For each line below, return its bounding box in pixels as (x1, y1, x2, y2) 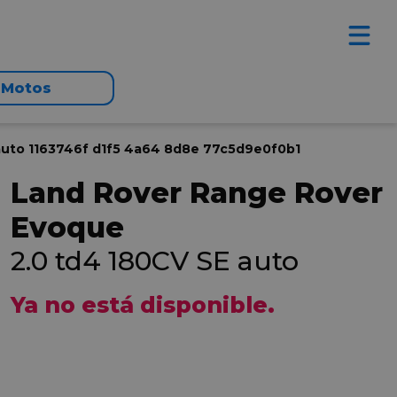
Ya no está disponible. (11, 292, 275, 318)
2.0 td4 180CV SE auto (11, 245, 299, 277)
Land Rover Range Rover (11, 175, 383, 210)
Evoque (11, 210, 124, 245)
